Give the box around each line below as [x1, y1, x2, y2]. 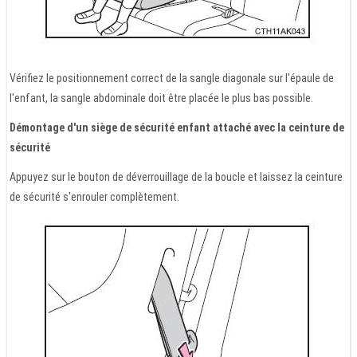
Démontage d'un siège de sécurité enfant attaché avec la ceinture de [10, 120, 344, 134]
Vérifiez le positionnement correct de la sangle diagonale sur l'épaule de [10, 71, 334, 84]
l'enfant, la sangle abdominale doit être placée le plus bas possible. [10, 91, 313, 104]
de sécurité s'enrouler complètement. [10, 190, 179, 203]
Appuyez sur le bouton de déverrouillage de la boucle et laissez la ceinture [10, 170, 343, 183]
